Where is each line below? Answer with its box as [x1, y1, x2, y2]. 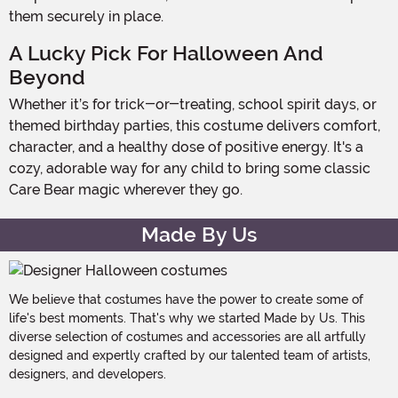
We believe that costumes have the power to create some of [9, 291, 363, 306]
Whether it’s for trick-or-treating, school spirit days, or [9, 95, 24, 113]
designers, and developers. [9, 366, 166, 381]
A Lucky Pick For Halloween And [9, 41, 323, 66]
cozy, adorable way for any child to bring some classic [9, 159, 370, 177]
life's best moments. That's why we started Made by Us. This [9, 310, 365, 325]
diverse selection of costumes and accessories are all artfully [9, 329, 366, 344]
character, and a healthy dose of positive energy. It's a [9, 138, 363, 155]
